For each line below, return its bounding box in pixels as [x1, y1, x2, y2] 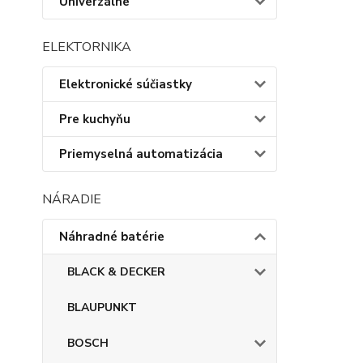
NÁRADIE [42, 190, 101, 208]
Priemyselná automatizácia [59, 146, 223, 162]
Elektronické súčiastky [59, 76, 192, 92]
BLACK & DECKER [67, 264, 165, 280]
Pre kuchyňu [59, 111, 130, 127]
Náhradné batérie [59, 228, 164, 245]
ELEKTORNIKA [42, 38, 131, 56]
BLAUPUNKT [67, 300, 137, 315]
